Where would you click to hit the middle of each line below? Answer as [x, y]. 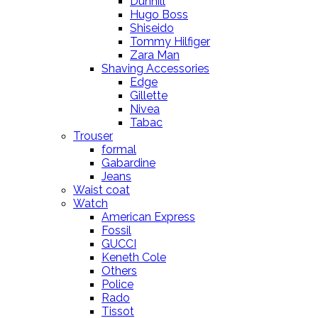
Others [119, 271]
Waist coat [102, 190]
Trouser [93, 136]
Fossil [116, 231]
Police [117, 285]
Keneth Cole [134, 258]
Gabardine [128, 163]
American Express [148, 217]
